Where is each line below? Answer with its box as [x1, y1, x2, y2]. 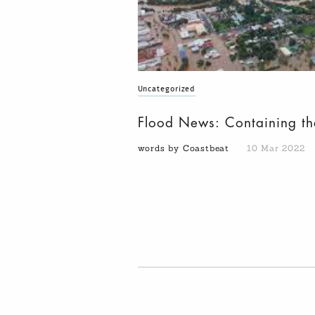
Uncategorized [137, 85, 196, 94]
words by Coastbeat [137, 143, 233, 154]
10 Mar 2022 [246, 143, 305, 154]
